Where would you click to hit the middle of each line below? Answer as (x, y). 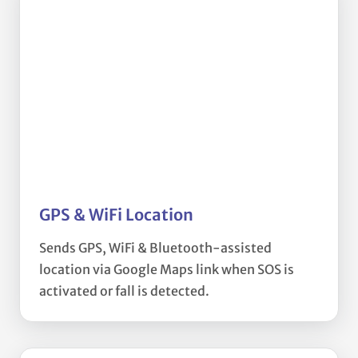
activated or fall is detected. (124, 291)
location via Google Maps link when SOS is (167, 270)
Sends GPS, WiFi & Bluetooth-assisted (155, 248)
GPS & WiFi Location (116, 215)
